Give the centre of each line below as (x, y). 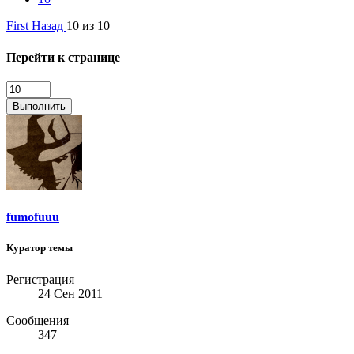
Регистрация (40, 279)
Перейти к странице (63, 57)
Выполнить (39, 106)
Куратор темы (40, 248)
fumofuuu (33, 217)
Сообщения (38, 320)
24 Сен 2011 (70, 293)
